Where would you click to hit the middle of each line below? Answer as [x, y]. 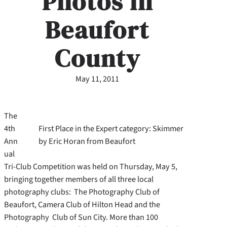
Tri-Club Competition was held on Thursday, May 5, [91, 166]
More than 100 [134, 217]
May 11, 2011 [97, 79]
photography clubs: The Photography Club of [82, 192]
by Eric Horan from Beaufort [87, 141]
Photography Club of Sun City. [57, 217]
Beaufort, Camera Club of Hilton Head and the [82, 204]
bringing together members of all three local [79, 179]
